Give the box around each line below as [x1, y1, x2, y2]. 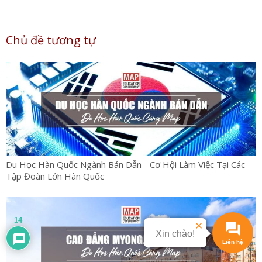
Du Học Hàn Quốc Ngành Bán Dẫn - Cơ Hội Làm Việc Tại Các [6, 158, 245, 171]
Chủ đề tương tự [6, 32, 96, 49]
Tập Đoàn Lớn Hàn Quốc [6, 170, 104, 182]
